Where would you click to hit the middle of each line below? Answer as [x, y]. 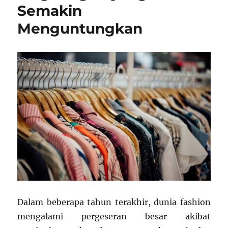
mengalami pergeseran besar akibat [114, 217]
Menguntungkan [80, 28]
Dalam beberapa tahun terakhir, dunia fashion [114, 202]
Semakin [50, 11]
